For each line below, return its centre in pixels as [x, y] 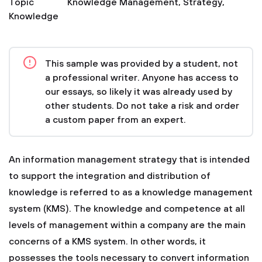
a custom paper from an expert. [116, 120]
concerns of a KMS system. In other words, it [107, 242]
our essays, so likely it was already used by [139, 92]
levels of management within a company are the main [127, 225]
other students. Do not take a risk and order [142, 106]
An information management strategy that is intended [129, 160]
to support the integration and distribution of [110, 176]
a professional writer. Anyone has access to [142, 78]
